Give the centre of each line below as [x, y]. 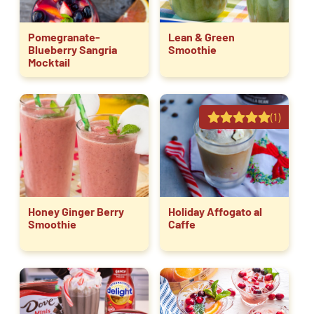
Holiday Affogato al [215, 211]
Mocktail [49, 62]
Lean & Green [202, 36]
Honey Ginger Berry [76, 211]
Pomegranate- [64, 36]
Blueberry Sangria [73, 49]
